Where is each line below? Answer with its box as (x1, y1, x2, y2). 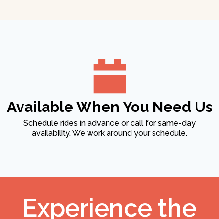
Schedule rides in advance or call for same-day (23, 118, 196, 128)
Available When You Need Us (6, 98, 213, 116)
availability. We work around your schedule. (32, 129, 187, 138)
